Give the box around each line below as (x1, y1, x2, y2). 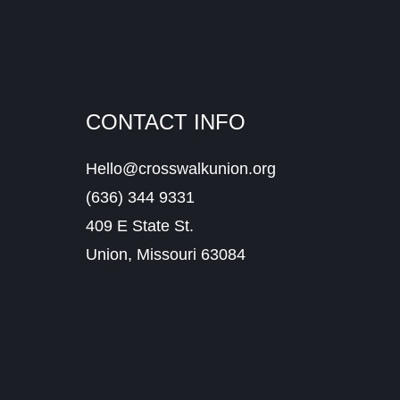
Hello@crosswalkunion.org (85, 159, 276, 178)
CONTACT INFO (85, 109, 246, 134)
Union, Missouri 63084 (85, 245, 246, 263)
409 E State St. (85, 216, 194, 235)
